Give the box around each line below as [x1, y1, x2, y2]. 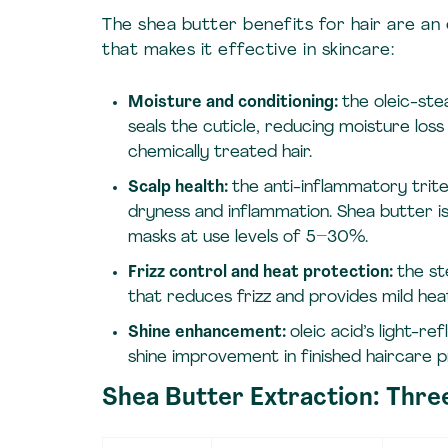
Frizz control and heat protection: [127, 264, 397, 282]
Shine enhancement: [127, 324, 290, 342]
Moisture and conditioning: [127, 94, 342, 112]
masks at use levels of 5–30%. [127, 229, 368, 247]
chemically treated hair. [127, 144, 312, 162]
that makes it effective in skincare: [102, 41, 394, 59]
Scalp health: [127, 179, 232, 197]
